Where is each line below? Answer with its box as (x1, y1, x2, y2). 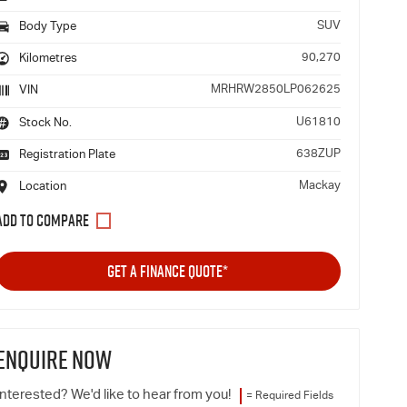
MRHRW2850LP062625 (210, 84, 341, 97)
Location (15, 182, 66, 194)
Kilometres (15, 54, 77, 66)
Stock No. (15, 118, 72, 130)
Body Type (15, 21, 76, 34)
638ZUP (295, 149, 341, 161)
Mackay (298, 181, 341, 194)
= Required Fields (245, 390, 333, 402)
